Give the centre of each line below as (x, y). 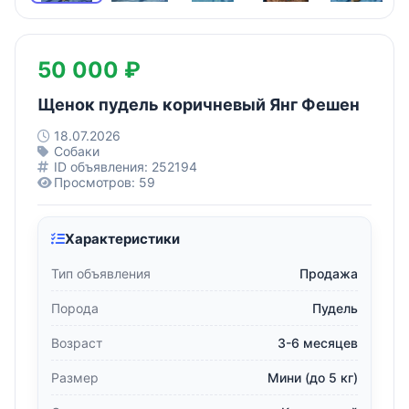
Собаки (77, 151)
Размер (75, 378)
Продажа (329, 273)
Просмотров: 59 (105, 182)
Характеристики (122, 239)
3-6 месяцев (318, 343)
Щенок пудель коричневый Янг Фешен (199, 105)
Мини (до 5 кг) (313, 378)
